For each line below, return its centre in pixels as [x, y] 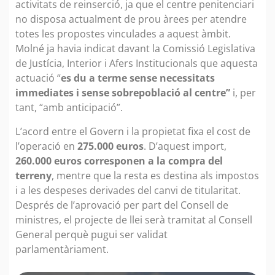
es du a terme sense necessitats [138, 78]
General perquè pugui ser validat [91, 234]
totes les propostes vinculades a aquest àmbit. [123, 34]
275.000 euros [109, 146]
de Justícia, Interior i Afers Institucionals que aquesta [137, 64]
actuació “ [38, 78]
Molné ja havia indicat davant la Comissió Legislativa [135, 49]
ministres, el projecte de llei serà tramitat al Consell [134, 219]
